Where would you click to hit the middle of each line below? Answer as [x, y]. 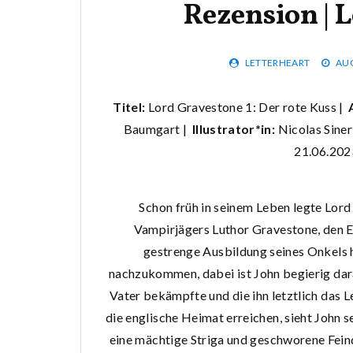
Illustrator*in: [234, 128]
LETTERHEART [277, 62]
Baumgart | [158, 128]
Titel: [130, 106]
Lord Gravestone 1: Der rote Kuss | [248, 106]
